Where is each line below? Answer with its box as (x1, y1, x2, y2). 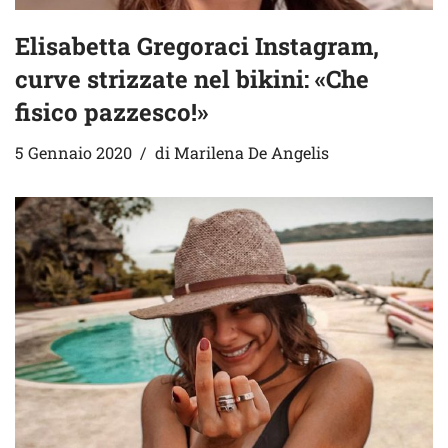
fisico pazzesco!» (15, 96, 208, 129)
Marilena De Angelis (174, 142, 329, 164)
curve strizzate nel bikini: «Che (15, 63, 369, 96)
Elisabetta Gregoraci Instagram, (15, 30, 379, 63)
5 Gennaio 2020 (15, 142, 132, 164)
